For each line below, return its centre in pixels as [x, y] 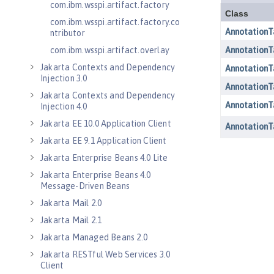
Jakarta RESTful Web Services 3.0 [106, 254]
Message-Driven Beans [85, 186]
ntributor [68, 33]
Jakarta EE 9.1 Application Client [104, 141]
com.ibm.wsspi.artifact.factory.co [115, 22]
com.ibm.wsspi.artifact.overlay [110, 50]
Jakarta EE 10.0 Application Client [106, 124]
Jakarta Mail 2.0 [71, 203]
